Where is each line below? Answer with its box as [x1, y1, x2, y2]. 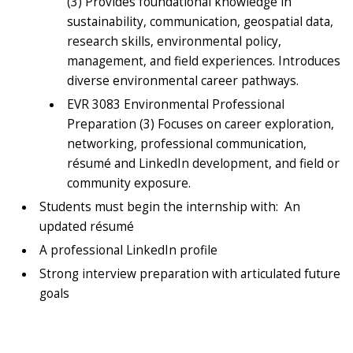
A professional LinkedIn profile [39, 241, 221, 258]
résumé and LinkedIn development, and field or [67, 154, 340, 172]
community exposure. [67, 174, 194, 191]
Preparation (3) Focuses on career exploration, [67, 115, 334, 132]
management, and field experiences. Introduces [67, 52, 340, 69]
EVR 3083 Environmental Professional [67, 95, 284, 113]
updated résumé [39, 217, 137, 235]
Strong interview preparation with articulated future [39, 265, 340, 282]
